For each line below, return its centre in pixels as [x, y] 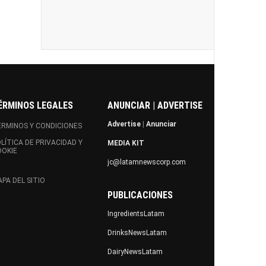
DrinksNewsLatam [137, 233]
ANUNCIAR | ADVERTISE [155, 106]
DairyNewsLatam [135, 252]
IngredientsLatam [136, 214]
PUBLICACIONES [140, 195]
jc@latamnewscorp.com [147, 162]
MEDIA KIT [126, 143]
